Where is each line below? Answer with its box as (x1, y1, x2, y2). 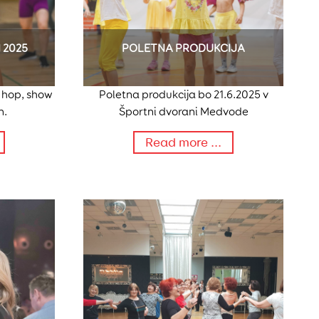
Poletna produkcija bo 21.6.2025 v (98, 88, 268, 102)
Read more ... (145, 135, 221, 151)
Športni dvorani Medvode (118, 105, 249, 119)
